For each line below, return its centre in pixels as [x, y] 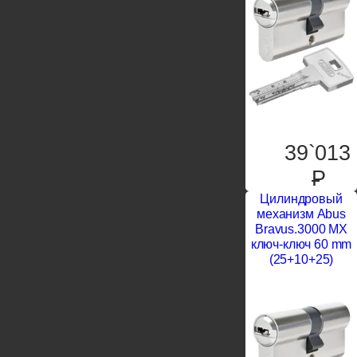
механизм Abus [301, 214]
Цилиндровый [301, 199]
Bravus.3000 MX [301, 229]
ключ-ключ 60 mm [301, 244]
